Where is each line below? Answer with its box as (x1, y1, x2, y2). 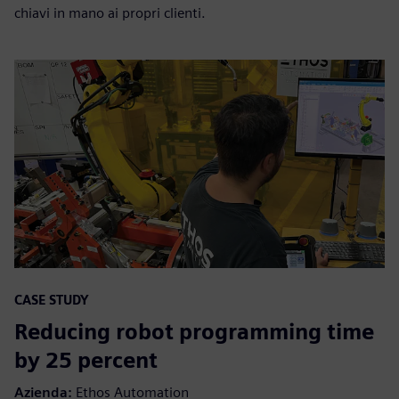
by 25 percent (14, 347, 158, 374)
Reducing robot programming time (14, 319, 374, 346)
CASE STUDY (14, 292, 89, 308)
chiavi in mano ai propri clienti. (14, 4, 206, 22)
